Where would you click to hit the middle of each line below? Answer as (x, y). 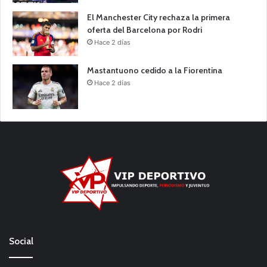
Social (21, 242)
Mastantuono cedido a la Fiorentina (155, 70)
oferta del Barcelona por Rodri (145, 30)
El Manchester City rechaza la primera (159, 17)
